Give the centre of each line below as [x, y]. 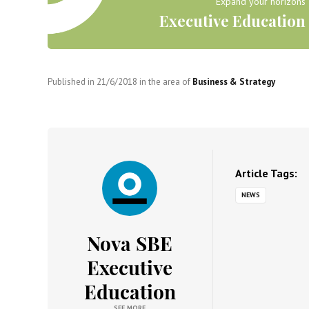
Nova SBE [130, 243]
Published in [72, 82]
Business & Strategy [233, 82]
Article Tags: [266, 173]
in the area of [165, 82]
